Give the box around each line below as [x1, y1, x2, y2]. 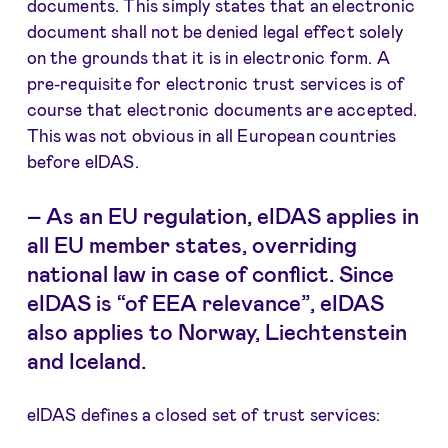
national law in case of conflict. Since [26, 259, 394, 286]
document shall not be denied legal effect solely [26, 21, 403, 42]
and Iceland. [26, 346, 146, 373]
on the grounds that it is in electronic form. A [26, 47, 390, 68]
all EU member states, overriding [26, 230, 357, 257]
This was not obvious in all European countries [26, 125, 397, 146]
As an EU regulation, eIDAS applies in [45, 201, 419, 228]
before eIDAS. [26, 151, 139, 172]
